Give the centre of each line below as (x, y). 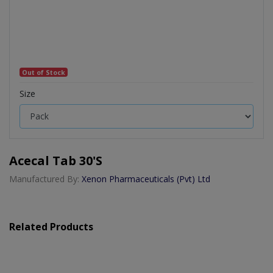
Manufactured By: (45, 179)
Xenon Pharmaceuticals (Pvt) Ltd (146, 179)
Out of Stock (44, 72)
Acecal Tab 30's (56, 160)
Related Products (51, 226)
